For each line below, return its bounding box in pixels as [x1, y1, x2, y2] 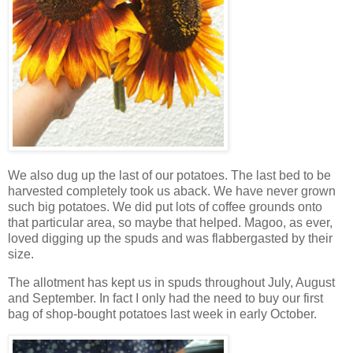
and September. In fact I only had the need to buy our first [8, 291, 323, 305]
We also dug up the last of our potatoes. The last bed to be [8, 169, 331, 183]
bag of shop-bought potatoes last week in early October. [8, 307, 317, 321]
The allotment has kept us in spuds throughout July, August [8, 275, 335, 289]
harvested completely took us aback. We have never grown [8, 184, 336, 199]
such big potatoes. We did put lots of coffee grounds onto [8, 200, 322, 214]
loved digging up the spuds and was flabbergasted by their [8, 232, 333, 246]
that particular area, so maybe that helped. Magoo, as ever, [8, 216, 333, 230]
